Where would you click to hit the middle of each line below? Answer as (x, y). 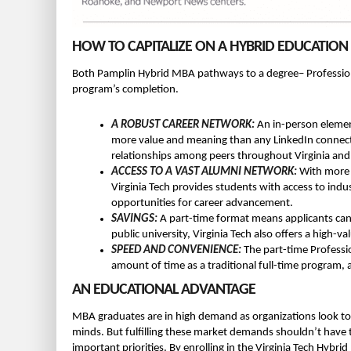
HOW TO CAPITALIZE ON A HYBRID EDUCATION (210, 47)
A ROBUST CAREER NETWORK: (183, 125)
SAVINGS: (134, 219)
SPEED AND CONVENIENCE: (176, 250)
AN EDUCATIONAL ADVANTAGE (164, 289)
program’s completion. (125, 89)
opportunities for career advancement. (202, 203)
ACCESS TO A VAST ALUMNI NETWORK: (204, 172)
